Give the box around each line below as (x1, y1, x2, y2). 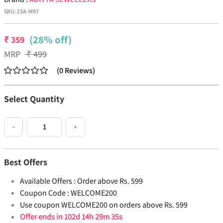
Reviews (65, 65, 93, 76)
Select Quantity (4, 93, 64, 105)
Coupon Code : (20, 188, 69, 199)
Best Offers (4, 156, 47, 168)
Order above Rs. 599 (77, 176, 143, 187)
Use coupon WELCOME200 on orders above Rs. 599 (20, 200, 188, 211)
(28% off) (29, 33, 72, 47)
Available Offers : (20, 176, 76, 187)
